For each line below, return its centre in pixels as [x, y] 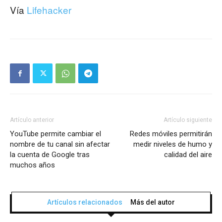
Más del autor [153, 202]
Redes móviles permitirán [171, 134]
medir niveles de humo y [173, 144]
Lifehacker [49, 10]
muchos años [32, 165]
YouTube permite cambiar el [55, 134]
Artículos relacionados [85, 202]
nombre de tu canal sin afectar [60, 144]
